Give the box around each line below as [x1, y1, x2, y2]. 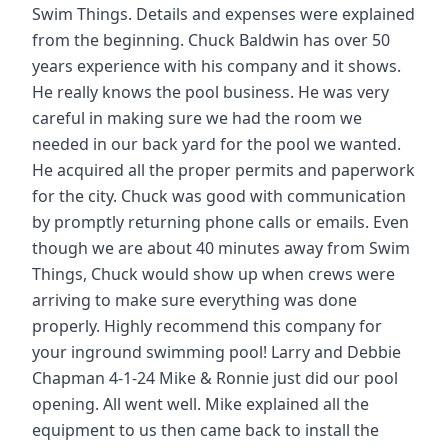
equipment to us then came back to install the [32, 418, 379, 441]
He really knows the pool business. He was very [32, 80, 389, 103]
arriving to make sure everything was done [32, 288, 357, 311]
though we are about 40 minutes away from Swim [32, 236, 410, 259]
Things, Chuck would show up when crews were [32, 262, 395, 285]
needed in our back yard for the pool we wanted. [32, 132, 401, 155]
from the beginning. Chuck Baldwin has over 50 [32, 28, 390, 51]
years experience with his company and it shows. [32, 54, 401, 77]
